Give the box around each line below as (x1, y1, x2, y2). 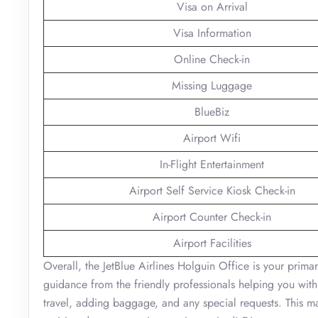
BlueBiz (194, 103, 229, 120)
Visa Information (172, 24, 251, 41)
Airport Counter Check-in (153, 208, 271, 225)
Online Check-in (174, 50, 250, 67)
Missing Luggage (172, 77, 252, 94)
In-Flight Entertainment (160, 155, 264, 172)
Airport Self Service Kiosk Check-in (128, 182, 295, 199)
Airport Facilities (172, 234, 251, 251)
